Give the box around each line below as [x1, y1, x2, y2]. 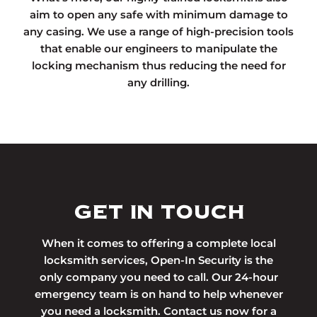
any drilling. [127, 75, 190, 89]
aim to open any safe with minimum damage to [29, 7, 288, 21]
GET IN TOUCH [73, 198, 244, 225]
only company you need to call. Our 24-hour [39, 270, 278, 284]
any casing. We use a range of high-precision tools [23, 24, 294, 38]
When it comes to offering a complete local [41, 236, 276, 250]
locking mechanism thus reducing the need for [31, 58, 286, 72]
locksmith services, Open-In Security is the [44, 253, 273, 267]
